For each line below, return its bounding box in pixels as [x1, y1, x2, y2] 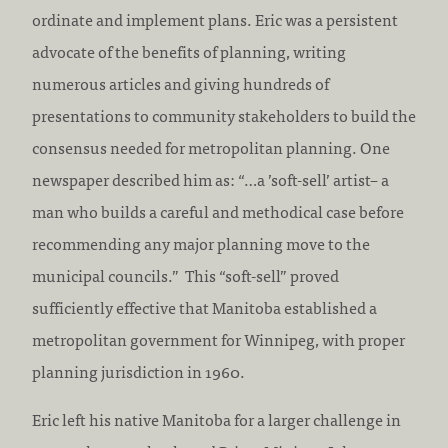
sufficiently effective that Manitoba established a [32, 294, 377, 320]
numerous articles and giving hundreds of [32, 70, 329, 96]
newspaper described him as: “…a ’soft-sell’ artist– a [32, 166, 389, 192]
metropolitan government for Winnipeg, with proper [32, 326, 405, 352]
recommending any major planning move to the [32, 230, 370, 256]
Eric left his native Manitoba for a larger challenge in [32, 406, 401, 432]
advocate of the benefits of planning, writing [32, 38, 346, 64]
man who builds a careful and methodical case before [32, 198, 404, 224]
